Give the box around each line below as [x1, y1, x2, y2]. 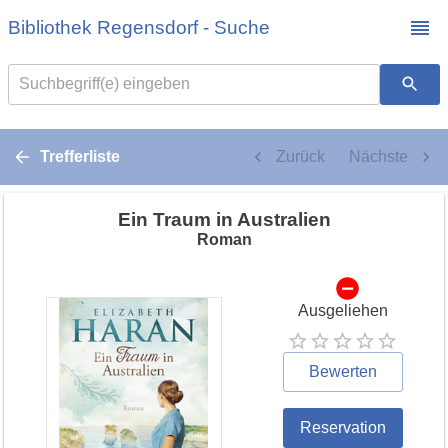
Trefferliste [40, 147, 120, 165]
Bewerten [308, 363, 377, 381]
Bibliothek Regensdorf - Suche [8, 17, 270, 38]
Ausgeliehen [297, 301, 388, 319]
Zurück [276, 147, 325, 165]
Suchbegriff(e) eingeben [19, 75, 190, 93]
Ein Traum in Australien [117, 208, 331, 230]
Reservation [299, 419, 386, 437]
